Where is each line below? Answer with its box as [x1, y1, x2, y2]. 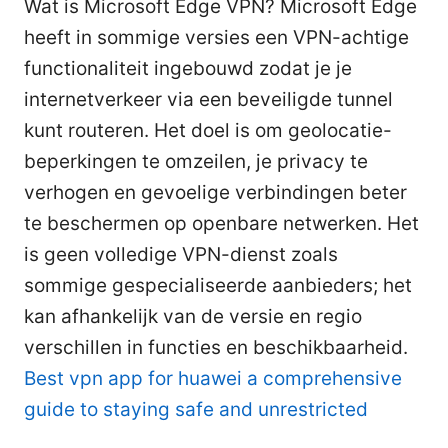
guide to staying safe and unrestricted [24, 397, 368, 421]
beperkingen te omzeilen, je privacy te [24, 149, 368, 173]
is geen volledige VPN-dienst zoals [24, 242, 338, 266]
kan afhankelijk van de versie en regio [24, 304, 362, 328]
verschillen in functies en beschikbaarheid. [24, 335, 408, 359]
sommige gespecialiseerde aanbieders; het [24, 273, 412, 297]
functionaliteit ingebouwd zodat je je [24, 56, 352, 80]
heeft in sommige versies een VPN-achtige [24, 25, 409, 49]
